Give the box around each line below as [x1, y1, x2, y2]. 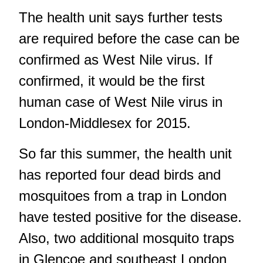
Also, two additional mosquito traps [19, 230, 234, 246]
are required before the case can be [19, 30, 240, 46]
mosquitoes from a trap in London [19, 187, 227, 204]
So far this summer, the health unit [19, 145, 232, 161]
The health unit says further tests [19, 9, 222, 25]
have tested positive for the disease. [19, 208, 242, 225]
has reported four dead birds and [19, 166, 221, 183]
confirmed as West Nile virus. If [19, 51, 213, 68]
